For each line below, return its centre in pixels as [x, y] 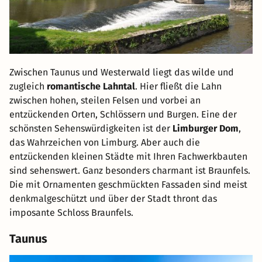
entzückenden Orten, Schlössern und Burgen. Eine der [123, 115]
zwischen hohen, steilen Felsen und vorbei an [105, 101]
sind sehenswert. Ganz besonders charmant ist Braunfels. [130, 171]
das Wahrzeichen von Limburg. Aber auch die [105, 143]
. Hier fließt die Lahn [178, 87]
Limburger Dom [206, 129]
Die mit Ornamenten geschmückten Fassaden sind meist [128, 185]
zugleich [28, 87]
